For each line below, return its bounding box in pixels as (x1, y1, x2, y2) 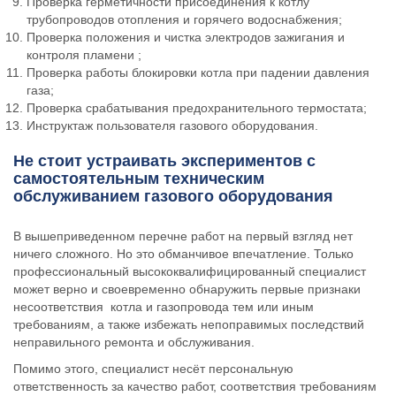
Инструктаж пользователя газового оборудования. (27, 118, 318, 133)
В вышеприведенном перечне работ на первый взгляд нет (13, 229, 353, 243)
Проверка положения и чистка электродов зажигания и (27, 30, 345, 44)
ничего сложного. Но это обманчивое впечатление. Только (13, 247, 354, 261)
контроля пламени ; (27, 48, 141, 62)
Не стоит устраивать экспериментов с (13, 152, 316, 170)
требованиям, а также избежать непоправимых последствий (13, 317, 364, 331)
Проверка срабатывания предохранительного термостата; (27, 101, 367, 115)
